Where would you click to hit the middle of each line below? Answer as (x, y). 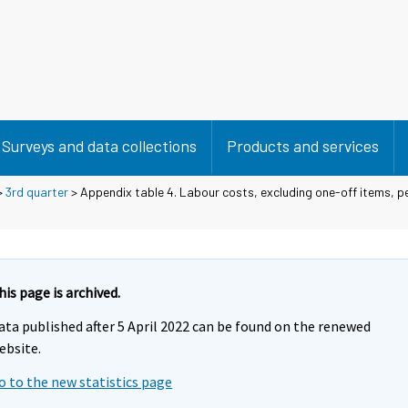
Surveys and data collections (99, 146)
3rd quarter (37, 191)
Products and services (303, 146)
